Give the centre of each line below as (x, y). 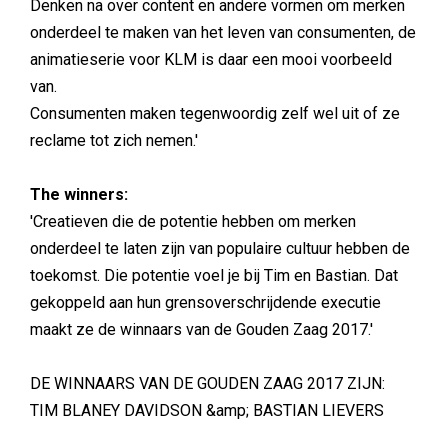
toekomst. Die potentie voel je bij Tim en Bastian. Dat (214, 275)
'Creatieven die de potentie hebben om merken (193, 221)
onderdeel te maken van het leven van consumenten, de (223, 32)
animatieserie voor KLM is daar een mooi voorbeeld (211, 59)
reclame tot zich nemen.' (114, 140)
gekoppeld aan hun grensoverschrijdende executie (205, 302)
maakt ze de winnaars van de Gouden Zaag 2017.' (201, 329)
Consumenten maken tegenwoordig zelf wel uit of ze (215, 113)
